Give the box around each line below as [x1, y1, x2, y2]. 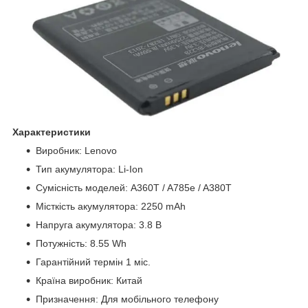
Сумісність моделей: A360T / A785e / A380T [36, 182, 232, 194]
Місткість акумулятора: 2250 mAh [36, 201, 186, 212]
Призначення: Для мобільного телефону [36, 294, 219, 305]
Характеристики [12, 126, 91, 138]
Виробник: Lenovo [36, 145, 117, 157]
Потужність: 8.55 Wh [36, 238, 126, 250]
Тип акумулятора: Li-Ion [36, 164, 143, 175]
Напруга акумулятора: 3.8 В [36, 219, 162, 231]
